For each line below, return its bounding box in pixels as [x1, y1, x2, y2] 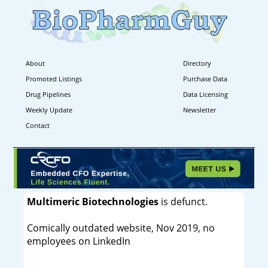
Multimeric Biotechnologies [26, 194, 159, 208]
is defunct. [158, 194, 208, 208]
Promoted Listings [26, 74, 82, 83]
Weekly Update [26, 105, 72, 114]
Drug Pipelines [26, 89, 71, 99]
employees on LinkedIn [26, 234, 130, 248]
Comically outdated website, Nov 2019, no [26, 221, 215, 234]
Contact [26, 120, 50, 130]
